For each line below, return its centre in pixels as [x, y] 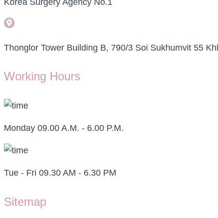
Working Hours [42, 76]
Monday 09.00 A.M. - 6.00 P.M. [64, 128]
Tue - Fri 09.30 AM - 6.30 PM [60, 173]
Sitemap [25, 202]
